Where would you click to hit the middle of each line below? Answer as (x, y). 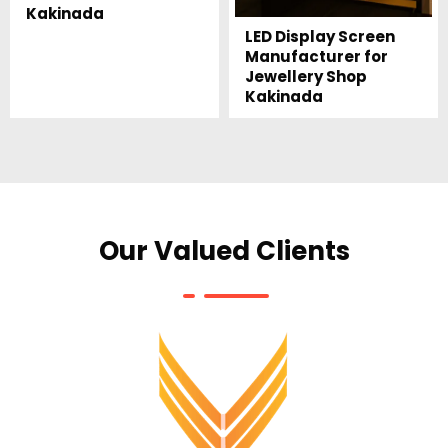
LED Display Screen (319, 37)
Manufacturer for (316, 57)
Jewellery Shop (305, 77)
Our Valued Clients (224, 250)
